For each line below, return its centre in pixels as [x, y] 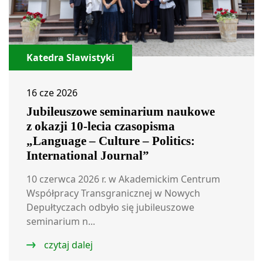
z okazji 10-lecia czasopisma [101, 126]
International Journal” [88, 155]
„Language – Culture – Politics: [111, 141]
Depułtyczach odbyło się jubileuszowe [110, 207]
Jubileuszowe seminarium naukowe [121, 111]
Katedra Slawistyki [70, 57]
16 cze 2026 [52, 92]
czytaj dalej [67, 245]
